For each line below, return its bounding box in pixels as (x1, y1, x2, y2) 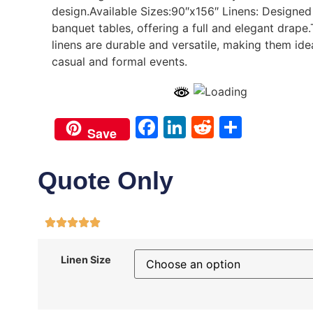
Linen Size (60, 253, 111, 265)
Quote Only (37, 166, 173, 195)
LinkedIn (185, 113, 275, 140)
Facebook (157, 113, 262, 140)
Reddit (213, 113, 283, 140)
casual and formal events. (51, 54, 187, 68)
